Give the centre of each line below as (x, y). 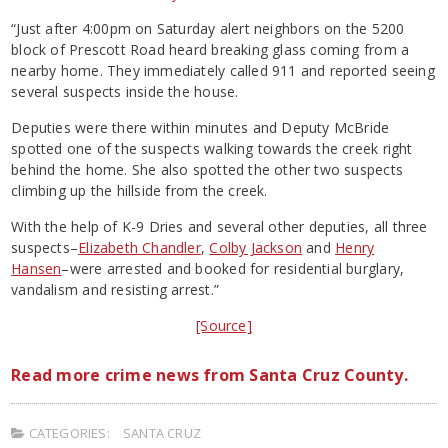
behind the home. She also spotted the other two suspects (207, 169)
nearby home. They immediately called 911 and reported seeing (223, 70)
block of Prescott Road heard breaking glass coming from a (210, 49)
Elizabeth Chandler (139, 247)
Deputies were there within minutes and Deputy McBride (200, 127)
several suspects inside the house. (125, 91)
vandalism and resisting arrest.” (115, 289)
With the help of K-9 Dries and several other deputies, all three (219, 226)
